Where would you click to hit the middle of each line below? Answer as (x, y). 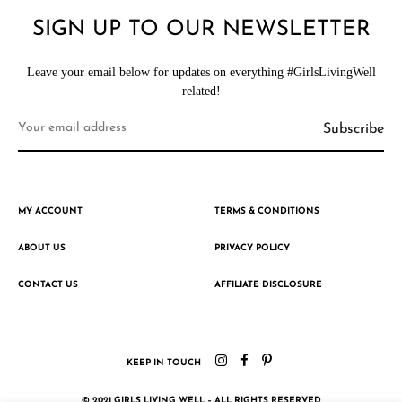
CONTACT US (48, 284)
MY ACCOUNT (50, 211)
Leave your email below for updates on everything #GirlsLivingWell (201, 72)
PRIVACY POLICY (252, 248)
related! (201, 91)
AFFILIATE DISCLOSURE (268, 284)
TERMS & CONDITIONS (267, 211)
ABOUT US (42, 248)
